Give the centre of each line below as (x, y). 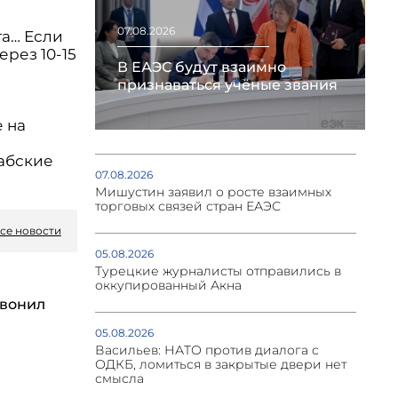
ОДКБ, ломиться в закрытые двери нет (220, 365)
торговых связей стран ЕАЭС (187, 207)
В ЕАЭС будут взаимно (201, 68)
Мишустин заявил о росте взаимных (213, 192)
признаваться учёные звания (227, 85)
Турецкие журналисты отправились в (218, 271)
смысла (119, 379)
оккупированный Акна (168, 286)
